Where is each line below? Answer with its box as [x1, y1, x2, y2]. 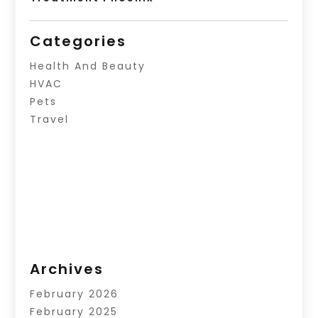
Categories [30, 31, 127, 52]
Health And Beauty [30, 59, 146, 74]
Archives [30, 259, 104, 280]
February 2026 [30, 287, 119, 302]
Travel [30, 112, 70, 127]
